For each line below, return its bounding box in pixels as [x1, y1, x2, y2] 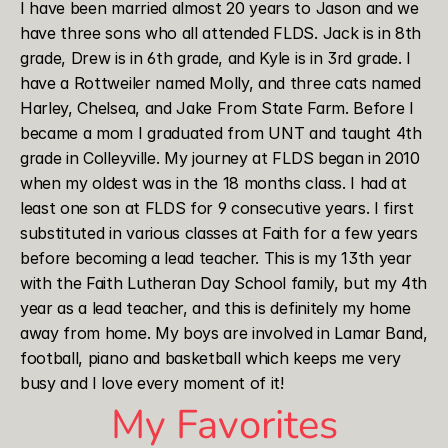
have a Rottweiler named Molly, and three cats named [20, 73, 421, 93]
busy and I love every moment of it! [20, 373, 284, 393]
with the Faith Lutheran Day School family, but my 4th [20, 273, 428, 293]
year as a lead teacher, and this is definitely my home [20, 298, 411, 318]
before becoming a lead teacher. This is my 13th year [20, 248, 412, 268]
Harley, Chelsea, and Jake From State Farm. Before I [20, 98, 414, 118]
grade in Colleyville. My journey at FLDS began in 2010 [20, 148, 420, 168]
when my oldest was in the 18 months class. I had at [20, 173, 407, 193]
